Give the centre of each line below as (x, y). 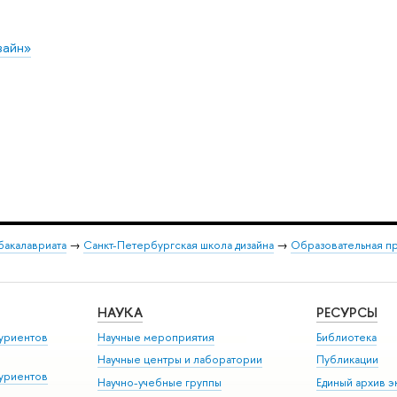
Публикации (348, 360)
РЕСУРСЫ (347, 313)
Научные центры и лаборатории (180, 360)
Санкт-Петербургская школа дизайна (178, 245)
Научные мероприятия (156, 337)
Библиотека (347, 337)
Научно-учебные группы (160, 382)
